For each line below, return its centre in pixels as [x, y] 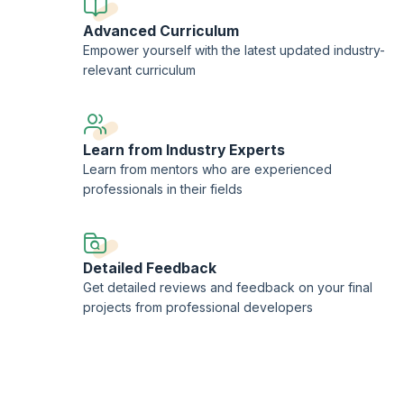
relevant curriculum [140, 70]
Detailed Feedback [150, 269]
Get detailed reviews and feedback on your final [228, 288]
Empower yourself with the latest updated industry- [234, 50]
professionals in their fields [163, 188]
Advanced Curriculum [161, 32]
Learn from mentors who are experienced [208, 169]
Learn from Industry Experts [184, 150]
